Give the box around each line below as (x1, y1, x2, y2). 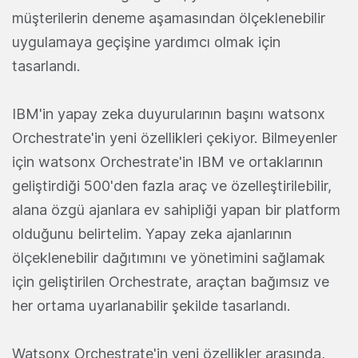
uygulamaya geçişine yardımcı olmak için (12, 34, 280, 51)
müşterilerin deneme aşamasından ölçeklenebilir (12, 10, 325, 27)
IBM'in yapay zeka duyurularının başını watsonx (12, 105, 325, 123)
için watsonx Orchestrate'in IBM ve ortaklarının (12, 153, 323, 171)
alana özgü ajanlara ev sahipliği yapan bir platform (12, 201, 340, 219)
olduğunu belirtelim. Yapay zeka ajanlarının (12, 225, 292, 243)
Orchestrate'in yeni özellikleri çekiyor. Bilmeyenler (12, 129, 337, 147)
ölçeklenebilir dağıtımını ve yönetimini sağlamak (12, 249, 325, 267)
